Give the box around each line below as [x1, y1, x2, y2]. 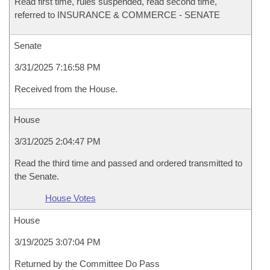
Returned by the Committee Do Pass [14, 259, 160, 269]
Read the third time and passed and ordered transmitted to [14, 158, 242, 168]
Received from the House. [14, 84, 118, 94]
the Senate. [14, 171, 59, 181]
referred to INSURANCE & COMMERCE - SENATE [14, 10, 220, 20]
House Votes [45, 193, 96, 203]
